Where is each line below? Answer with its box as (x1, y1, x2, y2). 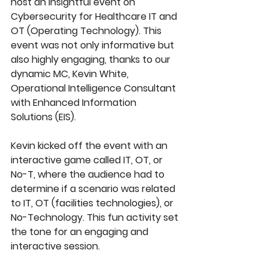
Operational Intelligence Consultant (11, 81, 178, 95)
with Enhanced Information (11, 96, 139, 109)
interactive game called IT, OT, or (11, 153, 165, 167)
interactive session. (11, 239, 100, 253)
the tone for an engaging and (11, 225, 151, 239)
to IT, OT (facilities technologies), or (11, 196, 176, 210)
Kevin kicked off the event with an (11, 139, 170, 153)
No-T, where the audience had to (11, 167, 167, 181)
